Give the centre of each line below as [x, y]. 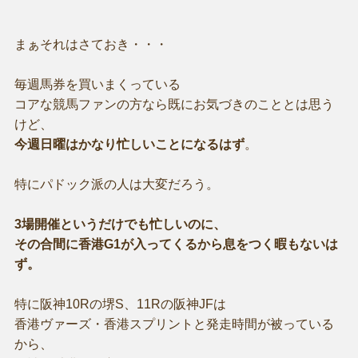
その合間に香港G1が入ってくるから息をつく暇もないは [176, 244]
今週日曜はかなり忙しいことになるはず [129, 144]
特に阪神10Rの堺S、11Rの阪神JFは [120, 304]
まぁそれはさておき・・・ [91, 44]
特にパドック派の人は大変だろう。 [116, 184]
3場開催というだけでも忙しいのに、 [120, 224]
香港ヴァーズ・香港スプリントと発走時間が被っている [174, 324]
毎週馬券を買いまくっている [97, 84]
